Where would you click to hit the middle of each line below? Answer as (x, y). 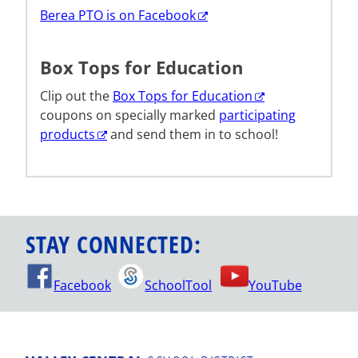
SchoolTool (179, 286)
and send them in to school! (193, 135)
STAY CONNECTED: (113, 244)
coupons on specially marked (129, 115)
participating (257, 115)
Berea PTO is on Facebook (118, 16)
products (68, 135)
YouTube (275, 286)
